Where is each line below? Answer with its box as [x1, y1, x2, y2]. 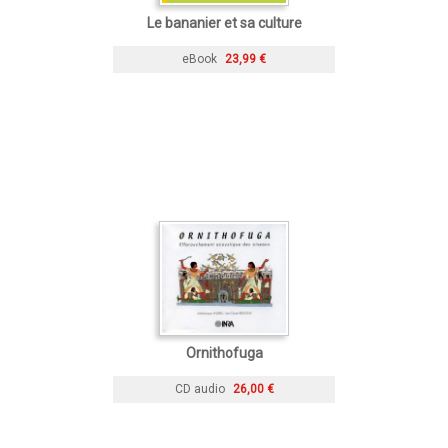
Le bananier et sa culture [146, 14, 302, 31]
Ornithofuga [185, 344, 263, 361]
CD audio [174, 381, 225, 396]
